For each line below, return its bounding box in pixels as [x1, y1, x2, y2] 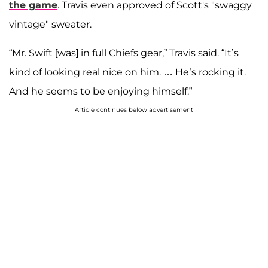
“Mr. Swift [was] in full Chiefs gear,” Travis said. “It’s [9, 47, 239, 59]
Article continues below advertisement [75, 106, 193, 114]
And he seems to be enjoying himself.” [9, 86, 192, 98]
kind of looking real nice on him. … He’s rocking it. [9, 66, 246, 78]
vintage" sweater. [9, 19, 92, 31]
